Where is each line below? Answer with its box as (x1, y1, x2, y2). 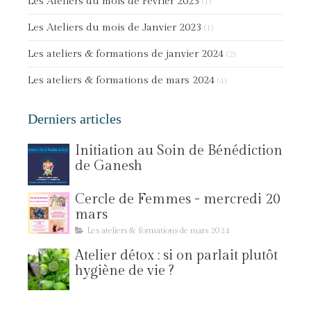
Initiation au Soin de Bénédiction (75, 142, 283, 159)
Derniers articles (28, 111, 121, 126)
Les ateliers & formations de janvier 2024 (28, 48, 224, 60)
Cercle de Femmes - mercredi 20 (75, 191, 280, 208)
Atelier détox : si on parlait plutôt (75, 247, 278, 264)
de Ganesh (75, 158, 142, 174)
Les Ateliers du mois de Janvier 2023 (28, 22, 201, 33)
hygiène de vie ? (75, 262, 174, 279)
